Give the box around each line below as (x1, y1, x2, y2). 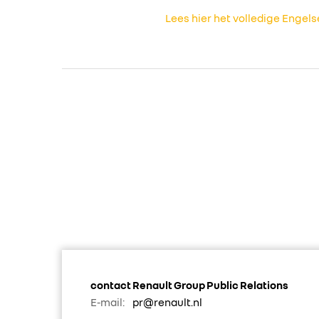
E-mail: (90, 295, 125, 308)
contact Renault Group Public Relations (90, 278, 288, 291)
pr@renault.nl (132, 295, 202, 308)
